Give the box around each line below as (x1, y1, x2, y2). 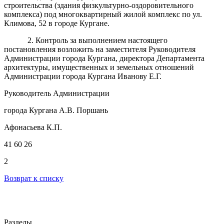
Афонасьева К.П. (4, 122, 62, 131)
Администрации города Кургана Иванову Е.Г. (4, 71, 161, 80)
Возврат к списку (4, 173, 63, 182)
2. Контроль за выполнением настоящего (27, 35, 167, 44)
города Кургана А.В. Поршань (4, 105, 108, 114)
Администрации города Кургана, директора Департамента (4, 53, 204, 62)
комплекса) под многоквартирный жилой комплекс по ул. (4, 9, 202, 18)
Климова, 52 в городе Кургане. (4, 18, 109, 27)
